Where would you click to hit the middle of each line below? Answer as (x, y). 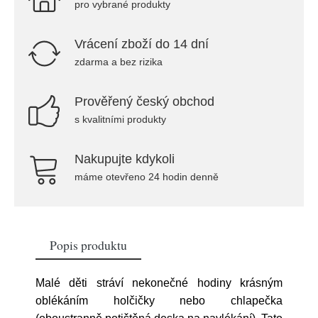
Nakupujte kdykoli (125, 159)
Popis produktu (88, 245)
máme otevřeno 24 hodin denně (147, 177)
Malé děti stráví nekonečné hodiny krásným (159, 283)
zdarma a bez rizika (119, 62)
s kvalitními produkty (120, 119)
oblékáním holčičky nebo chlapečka (159, 301)
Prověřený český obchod (144, 102)
